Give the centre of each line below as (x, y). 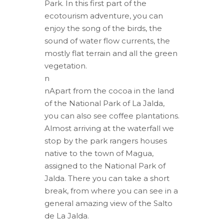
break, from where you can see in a (111, 190)
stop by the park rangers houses (106, 140)
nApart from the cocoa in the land (109, 90)
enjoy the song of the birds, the (103, 28)
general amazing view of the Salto (108, 203)
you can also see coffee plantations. (112, 115)
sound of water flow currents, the (107, 40)
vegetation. (66, 65)
